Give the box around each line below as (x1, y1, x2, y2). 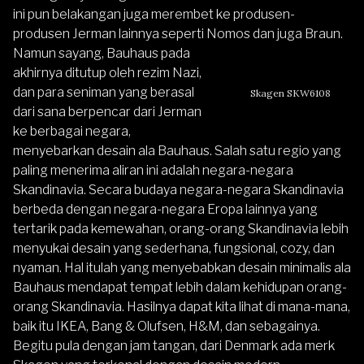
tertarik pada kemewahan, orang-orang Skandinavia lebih (13, 220, 349, 236)
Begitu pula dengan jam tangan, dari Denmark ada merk (13, 337, 335, 353)
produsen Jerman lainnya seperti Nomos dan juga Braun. (13, 25, 343, 41)
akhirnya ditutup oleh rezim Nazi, (13, 64, 201, 80)
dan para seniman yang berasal (13, 84, 194, 100)
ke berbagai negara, (13, 123, 131, 139)
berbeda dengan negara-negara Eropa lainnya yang (13, 201, 318, 217)
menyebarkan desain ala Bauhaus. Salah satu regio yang (13, 142, 341, 158)
